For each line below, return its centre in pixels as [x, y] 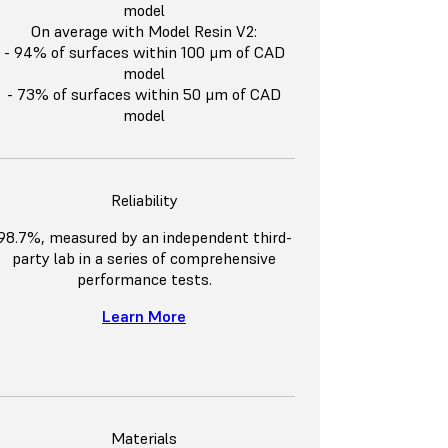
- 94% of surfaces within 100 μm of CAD [144, 52]
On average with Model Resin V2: [144, 31]
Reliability [144, 200]
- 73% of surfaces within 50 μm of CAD [144, 94]
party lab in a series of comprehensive [144, 258]
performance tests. [144, 279]
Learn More [144, 316]
